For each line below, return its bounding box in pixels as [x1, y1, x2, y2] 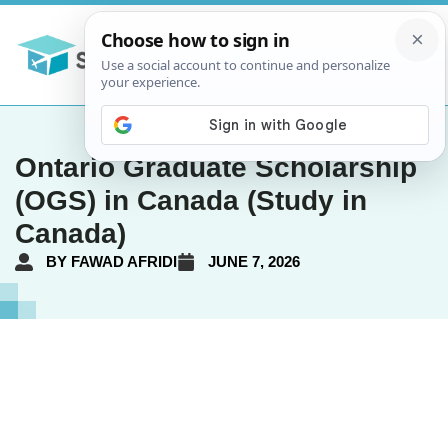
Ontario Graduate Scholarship [15, 151, 417, 183]
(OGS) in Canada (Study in [15, 184, 367, 216]
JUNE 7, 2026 [208, 252, 300, 270]
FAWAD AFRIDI [67, 252, 177, 270]
